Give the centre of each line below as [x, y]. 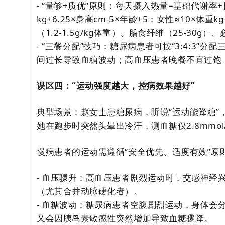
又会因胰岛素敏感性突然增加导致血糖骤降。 [125, 218]
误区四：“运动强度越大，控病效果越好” [116, 86]
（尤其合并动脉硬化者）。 [90, 191]
